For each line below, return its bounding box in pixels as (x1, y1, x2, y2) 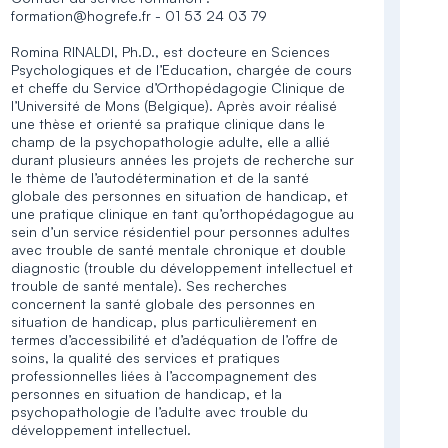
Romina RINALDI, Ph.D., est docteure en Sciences (11, 43, 331, 60)
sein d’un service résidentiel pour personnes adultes (11, 223, 351, 240)
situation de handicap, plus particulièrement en (11, 313, 318, 330)
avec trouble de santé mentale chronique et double (11, 241, 347, 258)
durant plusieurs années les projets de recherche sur (11, 151, 355, 168)
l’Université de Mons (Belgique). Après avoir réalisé (11, 97, 338, 114)
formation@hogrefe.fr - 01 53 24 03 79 (11, 7, 268, 24)
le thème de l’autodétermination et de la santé (11, 169, 310, 186)
